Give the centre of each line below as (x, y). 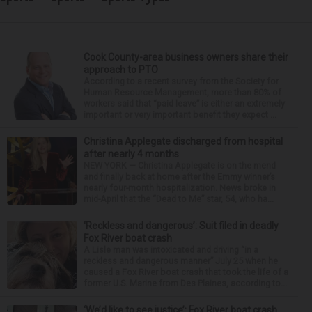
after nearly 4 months (131, 154)
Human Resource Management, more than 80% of (182, 92)
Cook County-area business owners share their (186, 57)
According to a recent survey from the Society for (181, 81)
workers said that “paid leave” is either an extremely (184, 103)
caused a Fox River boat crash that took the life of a (186, 272)
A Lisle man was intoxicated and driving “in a (171, 250)
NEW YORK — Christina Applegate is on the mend (180, 165)
